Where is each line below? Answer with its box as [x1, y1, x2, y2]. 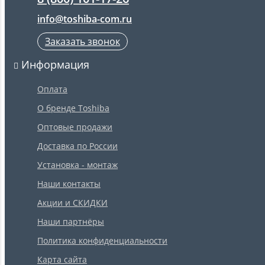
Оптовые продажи [37, 121, 112, 133]
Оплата [37, 83, 67, 95]
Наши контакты [37, 178, 101, 190]
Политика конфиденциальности [37, 235, 167, 247]
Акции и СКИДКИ [37, 197, 108, 209]
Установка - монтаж [37, 159, 118, 171]
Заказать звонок [45, 35, 120, 49]
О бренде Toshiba [37, 102, 109, 114]
